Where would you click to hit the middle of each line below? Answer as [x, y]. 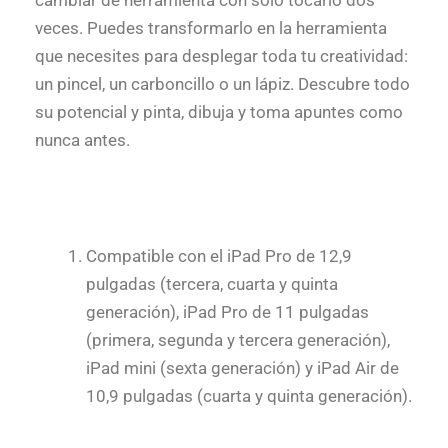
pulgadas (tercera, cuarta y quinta [212, 283]
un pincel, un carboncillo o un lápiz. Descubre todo [222, 84]
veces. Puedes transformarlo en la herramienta [211, 28]
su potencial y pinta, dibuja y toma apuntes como [219, 112]
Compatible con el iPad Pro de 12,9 [219, 255]
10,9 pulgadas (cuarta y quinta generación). [249, 395]
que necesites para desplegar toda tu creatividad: [221, 56]
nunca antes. [82, 140]
